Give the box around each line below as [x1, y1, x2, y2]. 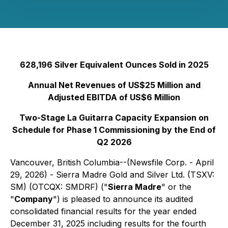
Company [14, 194, 53, 204]
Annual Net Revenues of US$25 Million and [27, 80, 201, 90]
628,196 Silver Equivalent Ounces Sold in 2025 [19, 60, 209, 70]
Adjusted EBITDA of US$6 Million [48, 92, 180, 102]
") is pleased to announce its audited [53, 194, 193, 204]
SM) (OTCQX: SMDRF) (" [10, 182, 108, 192]
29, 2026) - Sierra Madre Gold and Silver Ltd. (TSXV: [10, 169, 214, 180]
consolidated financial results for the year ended [10, 206, 196, 216]
